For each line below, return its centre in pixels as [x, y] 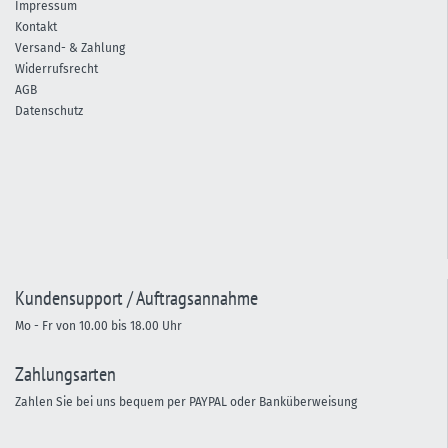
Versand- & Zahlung [70, 48]
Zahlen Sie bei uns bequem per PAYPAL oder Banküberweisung [186, 402]
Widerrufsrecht [56, 69]
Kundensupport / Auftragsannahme [136, 297]
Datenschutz [49, 111]
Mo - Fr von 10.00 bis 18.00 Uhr [98, 326]
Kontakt [36, 27]
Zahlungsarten [65, 373]
